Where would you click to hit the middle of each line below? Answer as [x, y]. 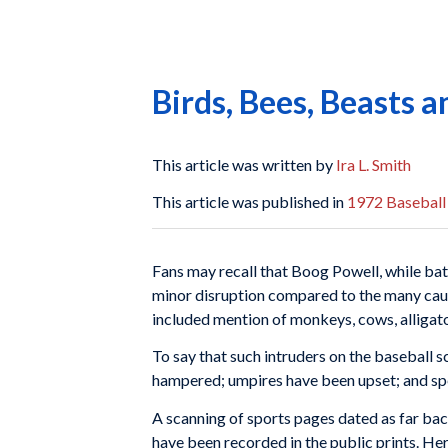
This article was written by [244, 164]
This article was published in [249, 202]
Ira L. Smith [373, 164]
